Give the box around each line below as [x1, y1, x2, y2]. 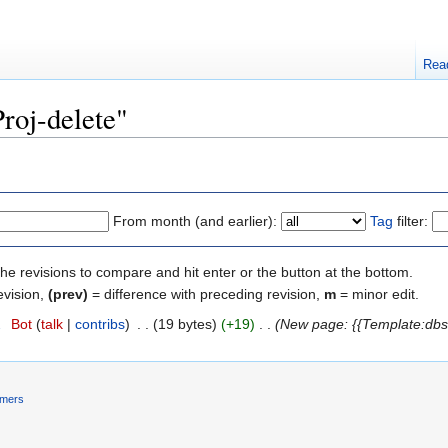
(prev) [48, 285, 88, 302]
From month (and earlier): [113, 212, 277, 229]
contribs [74, 315, 125, 332]
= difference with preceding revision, [88, 285, 324, 302]
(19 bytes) [152, 315, 217, 332]
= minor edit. [336, 285, 419, 302]
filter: [393, 212, 428, 229]
